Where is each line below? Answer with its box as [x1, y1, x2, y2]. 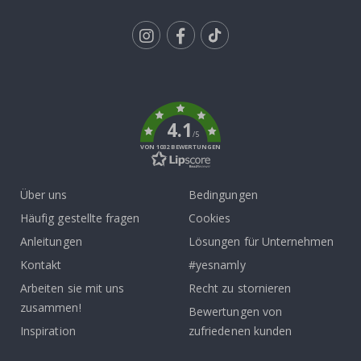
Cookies [189, 210, 231, 226]
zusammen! [20, 300, 81, 316]
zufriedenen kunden [189, 323, 293, 339]
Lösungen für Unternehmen [189, 234, 334, 250]
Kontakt [20, 257, 62, 273]
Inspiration [20, 323, 76, 339]
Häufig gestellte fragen [20, 210, 140, 226]
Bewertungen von [189, 304, 282, 320]
